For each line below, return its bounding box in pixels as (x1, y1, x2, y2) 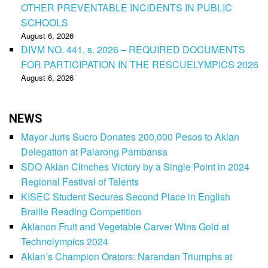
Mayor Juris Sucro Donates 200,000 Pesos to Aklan (21, 129, 239, 144)
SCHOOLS (21, 15, 68, 29)
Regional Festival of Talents (21, 174, 139, 188)
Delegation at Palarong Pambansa (21, 144, 167, 159)
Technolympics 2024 (21, 234, 108, 248)
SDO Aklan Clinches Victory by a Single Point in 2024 (21, 159, 249, 173)
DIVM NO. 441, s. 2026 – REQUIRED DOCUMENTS (21, 42, 245, 56)
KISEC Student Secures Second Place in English (21, 189, 230, 203)
